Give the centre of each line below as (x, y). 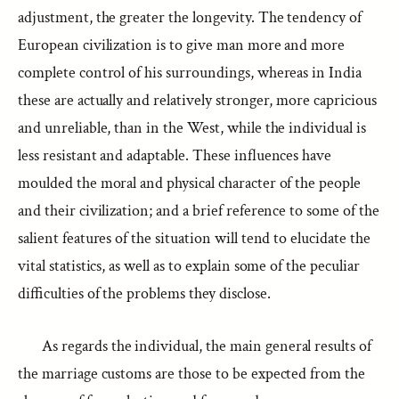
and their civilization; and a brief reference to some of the (199, 211)
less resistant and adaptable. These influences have (175, 155)
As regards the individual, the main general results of (207, 346)
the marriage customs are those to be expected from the (192, 374)
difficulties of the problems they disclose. (144, 293)
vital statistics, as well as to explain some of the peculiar (189, 266)
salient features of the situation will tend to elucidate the (194, 238)
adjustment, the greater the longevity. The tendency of (190, 17)
